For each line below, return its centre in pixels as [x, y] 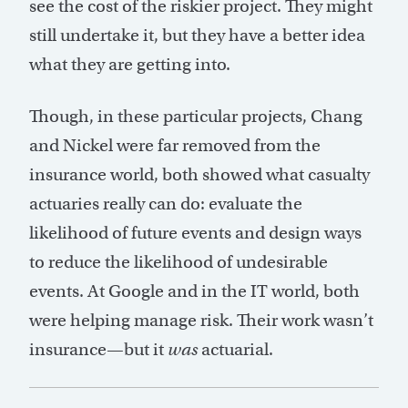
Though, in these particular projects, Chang [196, 117]
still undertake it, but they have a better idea [197, 36]
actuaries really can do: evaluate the [166, 204]
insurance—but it [98, 350]
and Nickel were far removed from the [175, 146]
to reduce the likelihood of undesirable [178, 262]
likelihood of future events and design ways [195, 233]
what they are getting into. [130, 65]
